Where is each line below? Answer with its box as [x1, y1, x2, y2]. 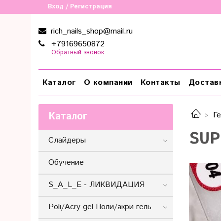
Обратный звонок [51, 48, 104, 57]
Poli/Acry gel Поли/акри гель [48, 201, 151, 213]
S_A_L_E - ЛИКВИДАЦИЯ [48, 179, 145, 191]
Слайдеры [48, 134, 86, 146]
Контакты [140, 76, 181, 88]
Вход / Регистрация [48, 2, 112, 11]
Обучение [48, 156, 84, 168]
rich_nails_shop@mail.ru [48, 26, 133, 37]
